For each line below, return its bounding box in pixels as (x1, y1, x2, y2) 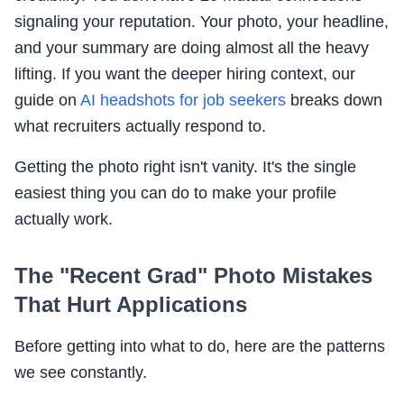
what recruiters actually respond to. (14, 117, 266, 136)
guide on (14, 91, 80, 110)
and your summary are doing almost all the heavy (14, 39, 369, 58)
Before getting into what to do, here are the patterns (14, 337, 385, 356)
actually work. (14, 210, 113, 229)
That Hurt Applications (14, 292, 247, 317)
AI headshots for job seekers (80, 91, 286, 110)
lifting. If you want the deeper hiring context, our (14, 65, 355, 84)
